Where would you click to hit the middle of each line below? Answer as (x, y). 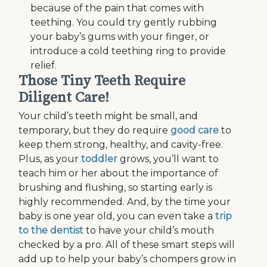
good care (195, 130)
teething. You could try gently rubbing (124, 22)
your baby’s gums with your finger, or (120, 37)
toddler (100, 159)
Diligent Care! (64, 98)
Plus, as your (50, 159)
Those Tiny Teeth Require (102, 81)
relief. (44, 65)
